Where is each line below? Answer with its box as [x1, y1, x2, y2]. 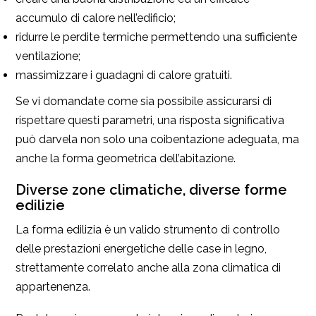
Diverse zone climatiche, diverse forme [16, 181, 287, 199]
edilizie [16, 197, 65, 214]
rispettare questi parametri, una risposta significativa [16, 114, 284, 128]
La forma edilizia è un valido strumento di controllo [16, 223, 280, 237]
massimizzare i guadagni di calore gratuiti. [16, 68, 232, 83]
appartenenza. [16, 280, 90, 294]
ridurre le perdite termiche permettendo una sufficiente [16, 30, 297, 44]
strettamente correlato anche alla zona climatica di [16, 261, 281, 275]
